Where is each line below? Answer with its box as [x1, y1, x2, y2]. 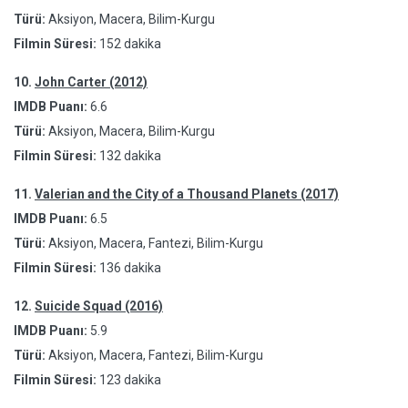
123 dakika [99, 372, 161, 387]
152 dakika [99, 36, 161, 51]
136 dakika [99, 260, 161, 275]
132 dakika [99, 148, 161, 163]
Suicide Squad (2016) [35, 299, 163, 313]
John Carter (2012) [35, 75, 148, 89]
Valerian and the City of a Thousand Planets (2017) [35, 187, 339, 201]
